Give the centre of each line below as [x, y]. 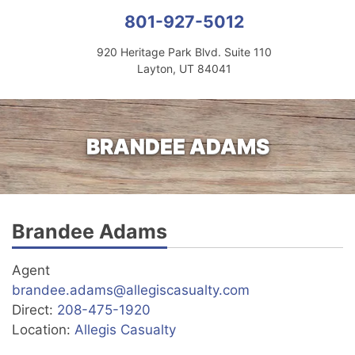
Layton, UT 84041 [184, 68]
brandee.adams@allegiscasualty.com [131, 290]
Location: [43, 329]
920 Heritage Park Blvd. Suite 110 [184, 52]
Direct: [34, 309]
